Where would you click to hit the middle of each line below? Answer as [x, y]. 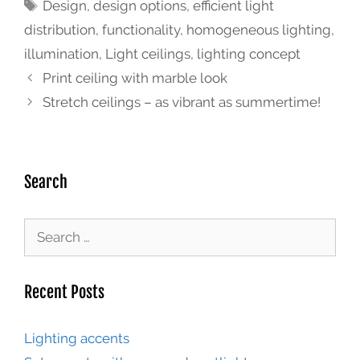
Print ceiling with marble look [135, 78]
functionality [141, 30]
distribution [60, 30]
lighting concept [249, 54]
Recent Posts [64, 292]
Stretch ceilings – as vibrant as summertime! [182, 102]
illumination [61, 54]
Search [46, 182]
